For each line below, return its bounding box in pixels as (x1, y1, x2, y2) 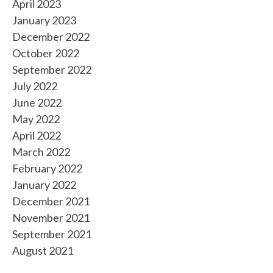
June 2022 (12, 96, 62, 109)
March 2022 (12, 145, 70, 158)
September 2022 (12, 63, 91, 76)
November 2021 (12, 211, 90, 224)
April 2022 (12, 129, 61, 142)
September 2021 (12, 227, 91, 241)
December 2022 (12, 30, 90, 43)
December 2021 (12, 194, 90, 208)
